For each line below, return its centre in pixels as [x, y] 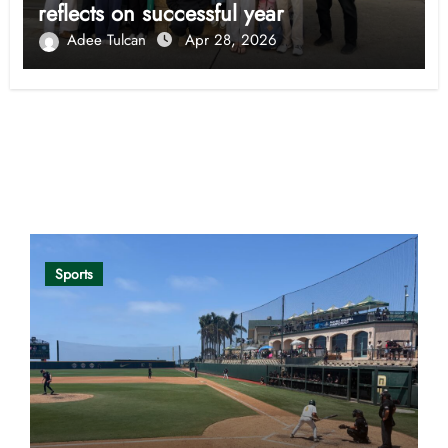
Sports [73, 274]
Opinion [84, 190]
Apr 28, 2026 [230, 40]
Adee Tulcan [108, 40]
